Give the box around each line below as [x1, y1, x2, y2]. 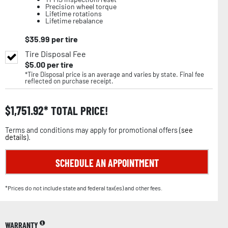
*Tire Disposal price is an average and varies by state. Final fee [25, 70, 204, 78]
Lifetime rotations [45, 9, 102, 18]
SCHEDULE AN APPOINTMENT [55, 156, 159, 169]
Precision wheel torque [45, 2, 117, 11]
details [5, 132, 26, 141]
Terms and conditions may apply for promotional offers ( [5, 125, 181, 134]
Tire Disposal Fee [25, 48, 86, 59]
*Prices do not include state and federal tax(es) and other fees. [5, 184, 162, 191]
